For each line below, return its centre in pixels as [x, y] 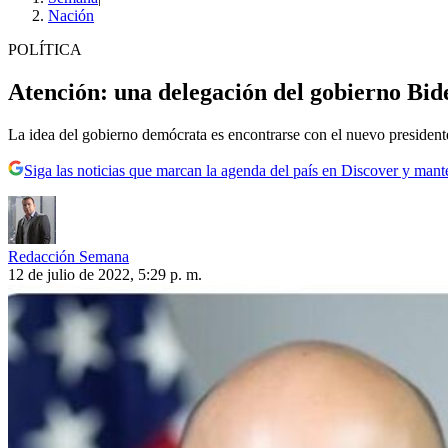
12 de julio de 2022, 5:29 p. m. [105, 274]
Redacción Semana [68, 256]
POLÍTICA [45, 50]
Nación [71, 16]
